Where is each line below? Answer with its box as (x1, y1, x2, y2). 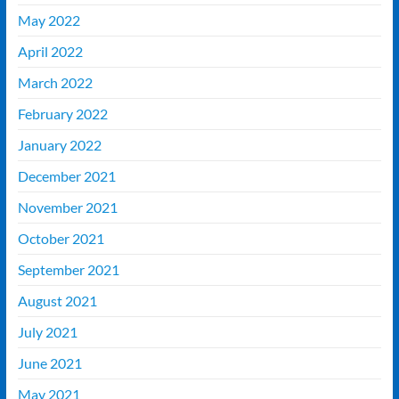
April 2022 (17, 43, 83, 61)
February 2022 (17, 105, 108, 123)
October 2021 (17, 230, 104, 248)
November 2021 (17, 199, 118, 216)
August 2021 (17, 292, 97, 310)
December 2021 (17, 167, 116, 185)
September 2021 (17, 261, 119, 279)
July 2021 (17, 323, 77, 341)
